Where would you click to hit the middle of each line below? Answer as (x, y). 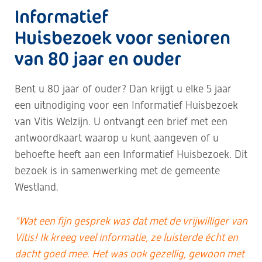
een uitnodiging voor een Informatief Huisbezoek (126, 105)
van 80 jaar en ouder (98, 58)
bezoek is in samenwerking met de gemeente (117, 170)
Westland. (37, 187)
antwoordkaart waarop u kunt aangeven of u (117, 138)
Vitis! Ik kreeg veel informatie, (82, 237)
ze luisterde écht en (194, 237)
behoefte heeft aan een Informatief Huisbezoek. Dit (131, 154)
